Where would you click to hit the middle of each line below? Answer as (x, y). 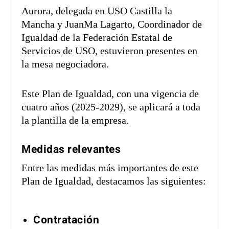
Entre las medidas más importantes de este (110, 168)
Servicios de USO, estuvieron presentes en (110, 51)
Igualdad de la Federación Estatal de (97, 38)
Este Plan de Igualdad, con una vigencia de (110, 94)
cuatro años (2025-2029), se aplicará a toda (111, 107)
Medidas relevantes (71, 150)
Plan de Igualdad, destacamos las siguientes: (114, 181)
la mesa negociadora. (65, 64)
